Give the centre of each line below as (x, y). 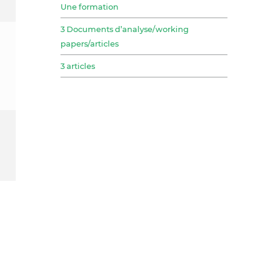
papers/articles (90, 43)
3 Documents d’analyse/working (125, 29)
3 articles (78, 66)
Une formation (90, 6)
